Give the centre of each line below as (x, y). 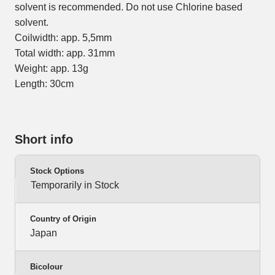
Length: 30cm (44, 84)
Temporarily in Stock (75, 185)
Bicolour (46, 267)
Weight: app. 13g (52, 69)
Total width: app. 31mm (65, 53)
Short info (44, 140)
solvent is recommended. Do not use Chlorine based (129, 7)
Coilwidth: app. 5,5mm (63, 38)
